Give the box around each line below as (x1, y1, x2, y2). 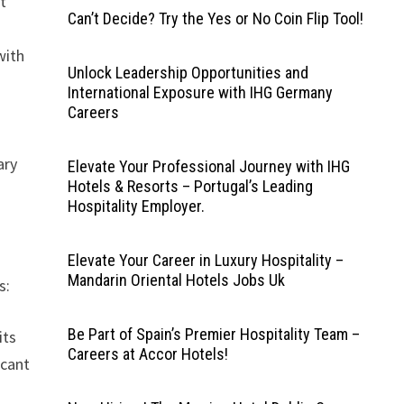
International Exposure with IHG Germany (67, 83, 333, 102)
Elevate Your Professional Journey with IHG (67, 157, 350, 176)
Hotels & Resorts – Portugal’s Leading (67, 177, 313, 196)
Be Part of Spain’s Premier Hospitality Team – (67, 325, 360, 344)
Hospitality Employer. (67, 197, 205, 216)
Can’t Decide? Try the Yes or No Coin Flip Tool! (67, 9, 363, 28)
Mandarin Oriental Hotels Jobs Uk (67, 271, 285, 289)
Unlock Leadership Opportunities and (67, 63, 308, 82)
